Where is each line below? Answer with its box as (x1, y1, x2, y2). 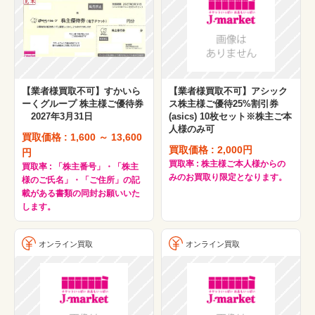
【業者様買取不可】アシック (169, 86, 288, 97)
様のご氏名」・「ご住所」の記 (22, 175, 140, 186)
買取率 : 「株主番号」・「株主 (22, 162, 139, 172)
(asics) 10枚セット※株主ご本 (169, 111, 292, 122)
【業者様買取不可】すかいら (22, 86, 141, 97)
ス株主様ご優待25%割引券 (169, 98, 278, 110)
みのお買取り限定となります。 (169, 172, 287, 183)
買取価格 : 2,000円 (169, 144, 252, 156)
